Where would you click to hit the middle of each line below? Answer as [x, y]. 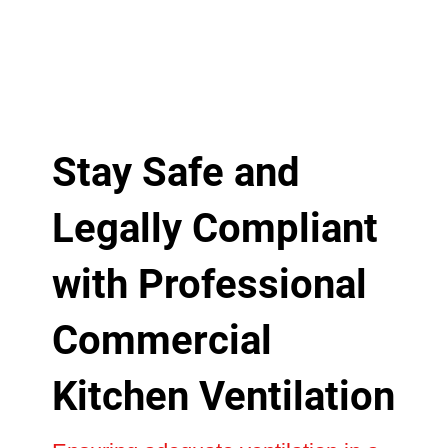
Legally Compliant [214, 228]
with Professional [209, 284]
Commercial [161, 340]
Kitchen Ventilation [223, 396]
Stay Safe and [175, 172]
